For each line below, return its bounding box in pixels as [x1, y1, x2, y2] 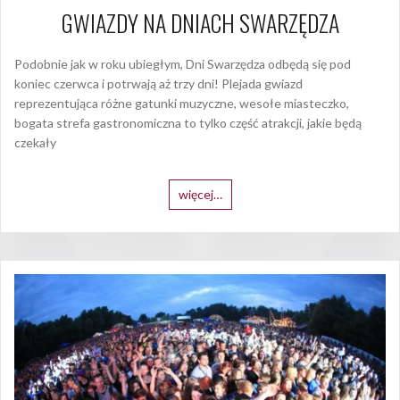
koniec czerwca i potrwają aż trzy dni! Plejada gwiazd [14, 75, 303, 91]
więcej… [178, 186, 222, 202]
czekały [14, 134, 56, 150]
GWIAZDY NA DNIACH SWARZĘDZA [61, 4, 339, 40]
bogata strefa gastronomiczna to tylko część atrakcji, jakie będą [14, 114, 362, 130]
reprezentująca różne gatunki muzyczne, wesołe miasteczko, [14, 95, 349, 111]
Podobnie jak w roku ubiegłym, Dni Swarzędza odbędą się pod [14, 55, 351, 71]
